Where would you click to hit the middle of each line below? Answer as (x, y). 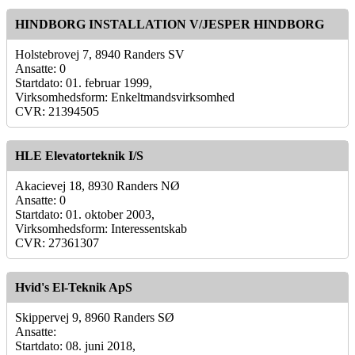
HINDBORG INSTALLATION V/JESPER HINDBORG (170, 24)
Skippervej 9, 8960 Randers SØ (95, 317)
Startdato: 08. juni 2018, (75, 345)
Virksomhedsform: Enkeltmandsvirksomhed (125, 97)
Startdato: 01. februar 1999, (84, 82)
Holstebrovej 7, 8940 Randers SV (100, 54)
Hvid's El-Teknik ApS (74, 287)
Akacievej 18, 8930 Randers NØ (97, 185)
